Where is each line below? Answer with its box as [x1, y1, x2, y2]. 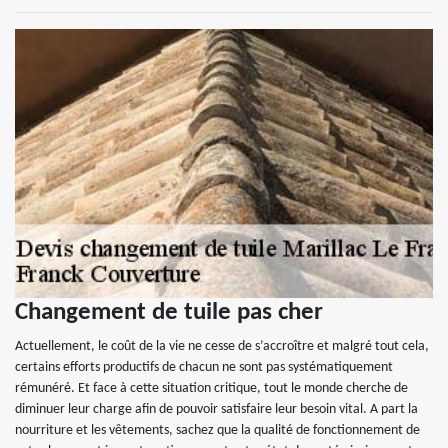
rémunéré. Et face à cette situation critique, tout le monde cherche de [15, 381, 408, 397]
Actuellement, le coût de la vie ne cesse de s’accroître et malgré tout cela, [15, 339, 429, 355]
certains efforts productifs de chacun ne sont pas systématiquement [15, 360, 393, 376]
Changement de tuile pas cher [15, 300, 323, 326]
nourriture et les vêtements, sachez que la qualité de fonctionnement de [15, 423, 420, 439]
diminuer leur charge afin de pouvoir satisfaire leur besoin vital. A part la [15, 402, 418, 418]
